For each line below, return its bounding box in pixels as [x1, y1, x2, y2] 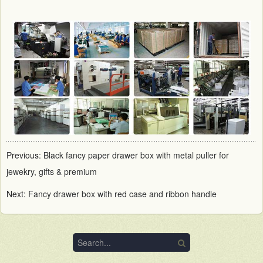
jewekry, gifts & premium [6, 165, 97, 177]
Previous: [6, 149, 43, 161]
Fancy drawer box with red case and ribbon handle [28, 187, 217, 200]
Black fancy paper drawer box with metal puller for [43, 149, 229, 161]
